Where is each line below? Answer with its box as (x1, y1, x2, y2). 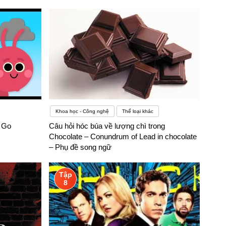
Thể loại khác (122, 108, 154, 115)
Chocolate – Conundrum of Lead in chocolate (49, 132, 197, 141)
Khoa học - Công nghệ (55, 108, 109, 115)
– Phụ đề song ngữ (49, 143, 112, 152)
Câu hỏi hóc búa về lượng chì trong (49, 122, 165, 131)
